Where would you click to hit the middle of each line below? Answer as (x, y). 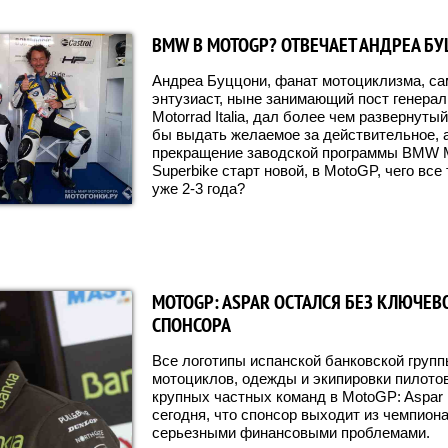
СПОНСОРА (191, 325)
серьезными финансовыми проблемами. (291, 433)
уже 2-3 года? (198, 189)
